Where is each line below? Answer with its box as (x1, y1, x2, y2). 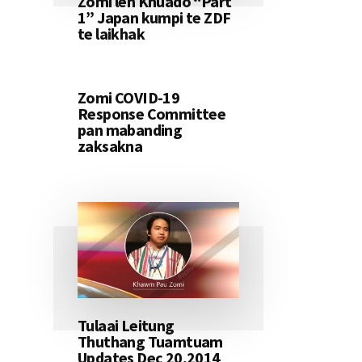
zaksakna (78, 136, 143, 157)
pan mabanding (78, 120, 183, 141)
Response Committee (78, 103, 226, 124)
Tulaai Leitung (78, 315, 175, 336)
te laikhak (78, 23, 145, 44)
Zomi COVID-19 (78, 87, 180, 108)
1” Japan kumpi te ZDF (78, 7, 231, 28)
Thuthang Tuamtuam (78, 331, 223, 352)
